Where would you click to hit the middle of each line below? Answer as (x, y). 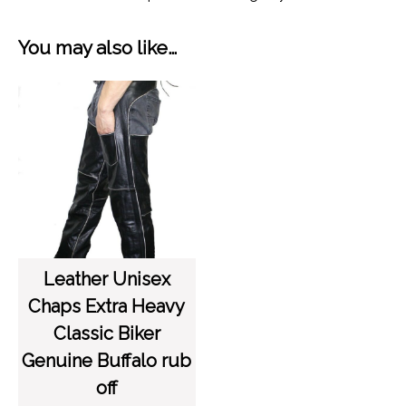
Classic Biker (106, 334)
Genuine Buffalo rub (107, 361)
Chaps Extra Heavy (107, 307)
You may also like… (97, 48)
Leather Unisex (106, 280)
